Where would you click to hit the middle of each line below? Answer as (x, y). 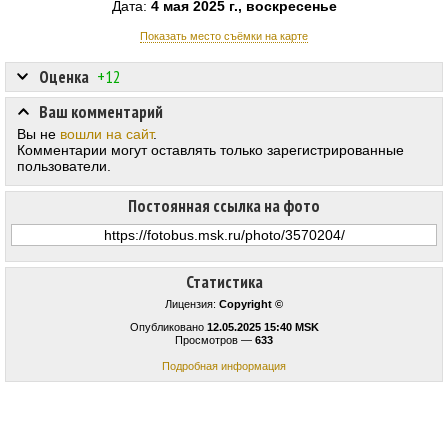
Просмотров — (215, 340)
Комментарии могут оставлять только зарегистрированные (210, 150)
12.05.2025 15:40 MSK (262, 327)
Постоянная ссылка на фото (224, 206)
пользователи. (64, 166)
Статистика (224, 282)
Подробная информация (224, 366)
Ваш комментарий (101, 112)
